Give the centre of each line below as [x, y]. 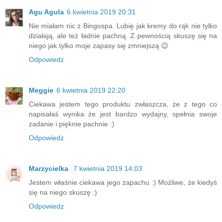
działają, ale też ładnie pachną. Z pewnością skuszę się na [123, 36]
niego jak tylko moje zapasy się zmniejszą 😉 [99, 46]
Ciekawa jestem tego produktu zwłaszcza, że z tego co [123, 104]
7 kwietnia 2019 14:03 [108, 168]
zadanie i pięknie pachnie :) [72, 124]
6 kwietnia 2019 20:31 [101, 12]
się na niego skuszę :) [63, 192]
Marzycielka [50, 168]
